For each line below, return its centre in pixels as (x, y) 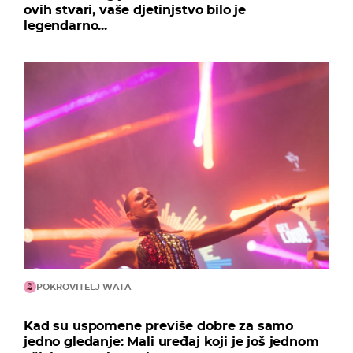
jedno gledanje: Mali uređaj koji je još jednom (171, 342)
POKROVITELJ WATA (84, 287)
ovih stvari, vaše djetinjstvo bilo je (135, 9)
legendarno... (65, 25)
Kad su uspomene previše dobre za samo (159, 326)
